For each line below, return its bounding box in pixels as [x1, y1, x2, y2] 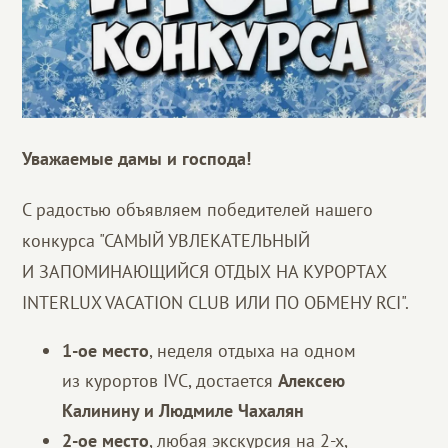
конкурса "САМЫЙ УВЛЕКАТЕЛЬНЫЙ [22, 228, 311, 252]
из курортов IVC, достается [62, 368, 279, 392]
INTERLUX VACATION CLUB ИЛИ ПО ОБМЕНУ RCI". [22, 290, 410, 314]
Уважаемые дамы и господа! [22, 146, 252, 170]
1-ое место [62, 338, 150, 362]
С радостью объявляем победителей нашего [22, 197, 374, 221]
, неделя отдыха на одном [149, 338, 357, 362]
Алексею [278, 368, 346, 392]
